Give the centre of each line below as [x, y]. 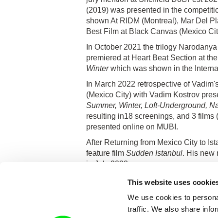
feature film [106, 153]
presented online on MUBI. [132, 127]
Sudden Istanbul [154, 153]
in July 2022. [108, 163]
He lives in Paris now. [123, 179]
